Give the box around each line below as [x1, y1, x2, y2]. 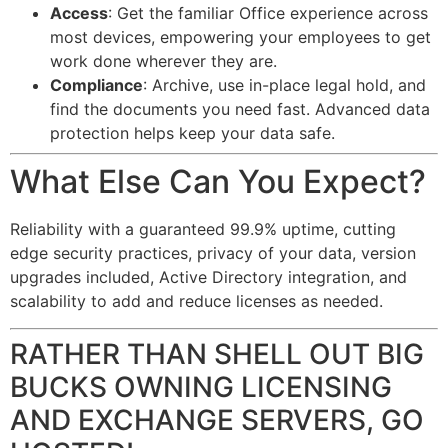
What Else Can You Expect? [10, 162, 426, 202]
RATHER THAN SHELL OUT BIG [10, 336, 424, 371]
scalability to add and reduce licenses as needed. [10, 291, 383, 312]
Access [50, 3, 108, 24]
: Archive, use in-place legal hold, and [143, 75, 426, 96]
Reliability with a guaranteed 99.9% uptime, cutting [10, 219, 396, 240]
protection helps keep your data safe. [50, 123, 335, 144]
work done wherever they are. [50, 51, 277, 72]
